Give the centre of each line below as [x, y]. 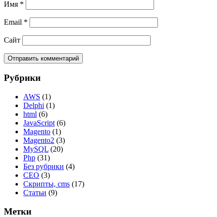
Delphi [34, 105]
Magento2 [39, 140]
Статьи [35, 192]
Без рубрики [44, 166]
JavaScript [39, 123]
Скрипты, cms [46, 184]
